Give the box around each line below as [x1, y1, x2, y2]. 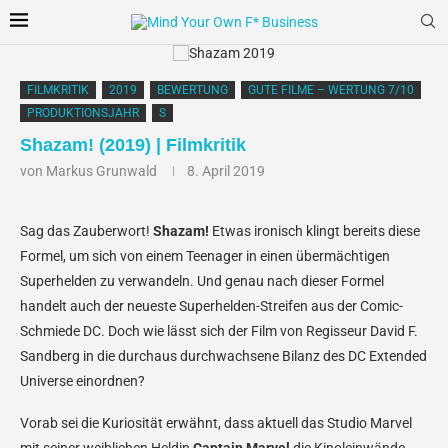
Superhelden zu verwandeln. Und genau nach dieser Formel [20, 273, 384, 289]
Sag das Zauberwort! [20, 223, 153, 239]
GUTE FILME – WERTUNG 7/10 [248, 83, 414, 97]
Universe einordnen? [20, 373, 145, 389]
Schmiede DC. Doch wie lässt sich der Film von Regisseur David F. [20, 323, 418, 339]
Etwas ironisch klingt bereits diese [209, 223, 420, 239]
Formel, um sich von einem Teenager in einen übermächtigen [20, 248, 390, 264]
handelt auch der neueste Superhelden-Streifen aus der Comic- [20, 298, 403, 314]
